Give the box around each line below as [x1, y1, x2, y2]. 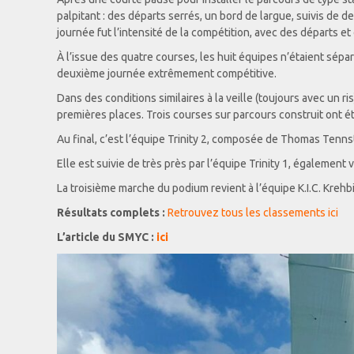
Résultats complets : [57, 206, 165, 219]
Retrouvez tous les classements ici [165, 206, 341, 219]
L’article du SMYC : [57, 231, 156, 243]
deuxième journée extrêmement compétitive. [57, 67, 277, 80]
